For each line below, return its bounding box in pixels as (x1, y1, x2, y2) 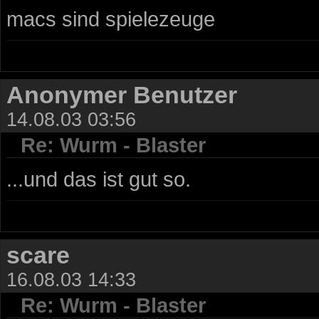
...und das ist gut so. (6, 167, 191, 191)
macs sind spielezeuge (6, 6, 215, 31)
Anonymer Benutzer (6, 80, 237, 108)
